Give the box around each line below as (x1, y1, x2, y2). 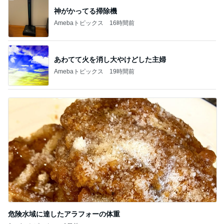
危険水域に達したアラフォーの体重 (8, 210, 120, 218)
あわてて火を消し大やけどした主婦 (54, 55, 166, 63)
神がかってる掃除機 (54, 6, 117, 15)
